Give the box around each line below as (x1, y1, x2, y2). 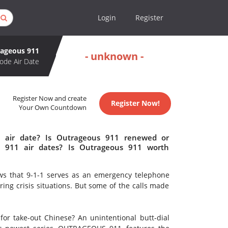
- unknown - (85, 49, 144, 63)
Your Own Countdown (19, 103, 87, 112)
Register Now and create (13, 94, 87, 103)
